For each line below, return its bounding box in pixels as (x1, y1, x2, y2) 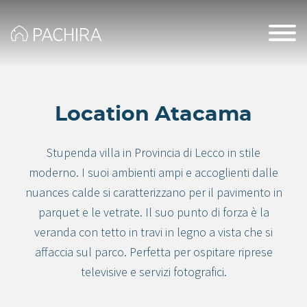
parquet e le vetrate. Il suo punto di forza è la (38, 204, 269, 220)
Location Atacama (55, 104, 252, 125)
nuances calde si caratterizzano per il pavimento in (25, 184, 282, 200)
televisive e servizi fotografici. (80, 264, 227, 280)
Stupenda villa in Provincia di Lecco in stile (47, 145, 260, 160)
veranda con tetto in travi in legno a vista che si (34, 224, 273, 240)
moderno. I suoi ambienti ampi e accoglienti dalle (29, 164, 278, 180)
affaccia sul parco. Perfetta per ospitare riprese (34, 244, 273, 260)
